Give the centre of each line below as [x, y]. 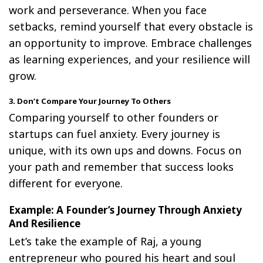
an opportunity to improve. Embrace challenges [130, 43]
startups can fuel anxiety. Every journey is [114, 134]
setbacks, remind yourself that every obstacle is [131, 26]
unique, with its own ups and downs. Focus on [125, 150]
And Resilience [45, 223]
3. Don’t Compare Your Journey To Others [90, 101]
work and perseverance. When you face [108, 10]
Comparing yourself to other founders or [114, 117]
